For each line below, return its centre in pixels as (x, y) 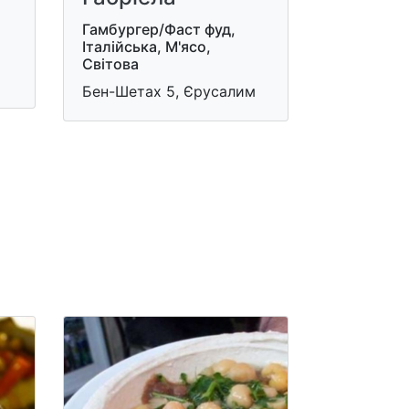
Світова (110, 63)
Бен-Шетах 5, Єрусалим (168, 91)
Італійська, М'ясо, (146, 46)
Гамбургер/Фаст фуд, (158, 29)
